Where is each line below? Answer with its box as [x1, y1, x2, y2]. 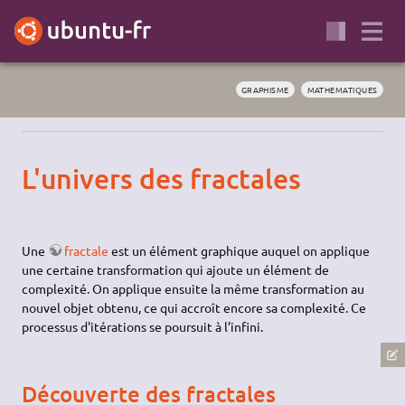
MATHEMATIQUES [306, 82, 378, 96]
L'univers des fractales [22, 161, 302, 196]
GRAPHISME [240, 82, 289, 96]
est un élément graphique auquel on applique [108, 241, 371, 259]
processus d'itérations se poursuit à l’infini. [22, 317, 264, 334]
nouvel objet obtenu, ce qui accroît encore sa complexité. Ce [22, 298, 367, 316]
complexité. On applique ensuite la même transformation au [22, 279, 365, 297]
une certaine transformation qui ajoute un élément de [22, 260, 330, 278]
